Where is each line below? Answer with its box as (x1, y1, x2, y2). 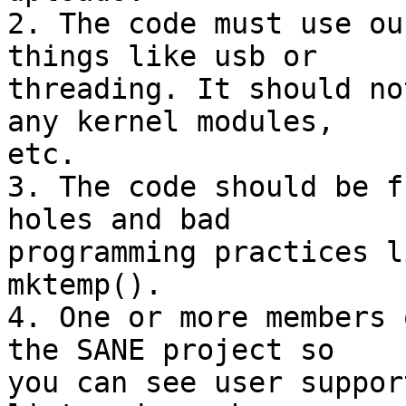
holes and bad (7, 203, 231, 237)
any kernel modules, (7, 105, 334, 139)
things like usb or (7, 40, 317, 73)
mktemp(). (7, 268, 162, 302)
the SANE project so (7, 333, 334, 367)
